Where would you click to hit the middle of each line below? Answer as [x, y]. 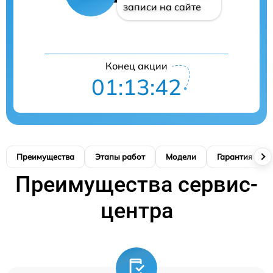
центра [136, 211]
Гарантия [235, 156]
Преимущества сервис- [136, 184]
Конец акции [136, 66]
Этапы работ [120, 156]
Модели [181, 156]
